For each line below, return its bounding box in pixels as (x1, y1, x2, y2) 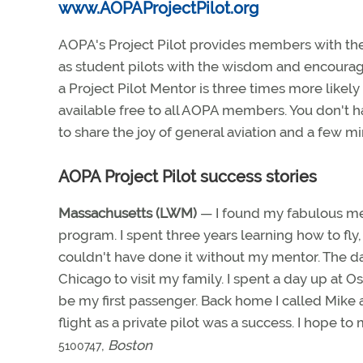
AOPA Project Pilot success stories (58, 167, 317, 186)
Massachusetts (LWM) (58, 205, 197, 221)
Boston (108, 337, 152, 353)
